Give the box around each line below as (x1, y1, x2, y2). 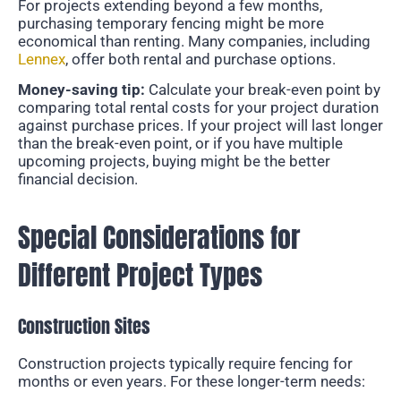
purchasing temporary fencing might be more (18, 13, 324, 32)
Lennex (18, 49, 65, 68)
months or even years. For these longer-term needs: (18, 371, 365, 390)
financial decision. (18, 170, 138, 189)
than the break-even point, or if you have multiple (18, 134, 343, 153)
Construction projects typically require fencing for (18, 354, 353, 372)
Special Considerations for (18, 217, 300, 258)
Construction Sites (18, 311, 150, 340)
